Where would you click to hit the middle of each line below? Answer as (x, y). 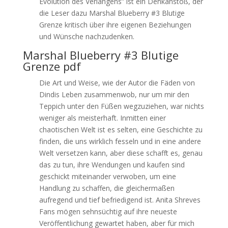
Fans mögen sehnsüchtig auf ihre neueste (108, 211)
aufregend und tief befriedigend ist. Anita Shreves (120, 200)
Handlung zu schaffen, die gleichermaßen (107, 188)
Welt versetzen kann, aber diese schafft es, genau (121, 153)
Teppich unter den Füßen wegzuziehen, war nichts (121, 106)
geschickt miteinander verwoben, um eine (107, 176)
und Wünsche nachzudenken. (87, 36)
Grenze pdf (52, 66)
